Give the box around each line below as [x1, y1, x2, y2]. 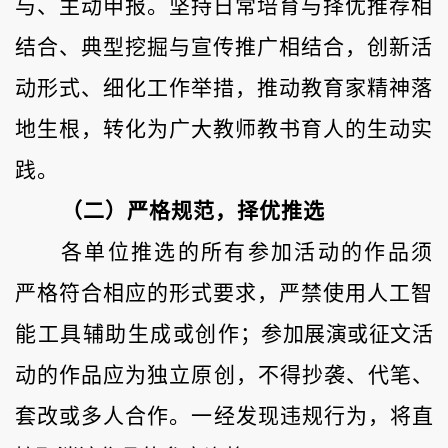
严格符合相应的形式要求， [15, 281, 279, 306]
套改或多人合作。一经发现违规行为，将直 [15, 404, 433, 429]
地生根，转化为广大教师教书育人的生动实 [15, 117, 433, 142]
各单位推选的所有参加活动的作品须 [61, 240, 433, 265]
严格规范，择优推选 [127, 199, 325, 224]
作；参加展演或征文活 [218, 322, 434, 347]
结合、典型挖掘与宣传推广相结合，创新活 [15, 35, 433, 60]
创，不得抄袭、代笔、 [213, 363, 434, 388]
